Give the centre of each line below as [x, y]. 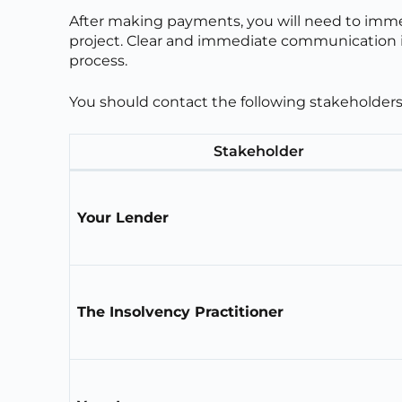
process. [99, 60]
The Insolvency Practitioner [181, 311]
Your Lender [123, 217]
